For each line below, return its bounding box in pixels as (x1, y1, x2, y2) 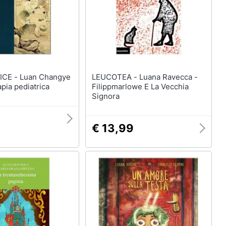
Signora (91, 91, 120, 101)
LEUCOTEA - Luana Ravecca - (91, 72, 139, 82)
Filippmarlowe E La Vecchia (91, 82, 189, 91)
